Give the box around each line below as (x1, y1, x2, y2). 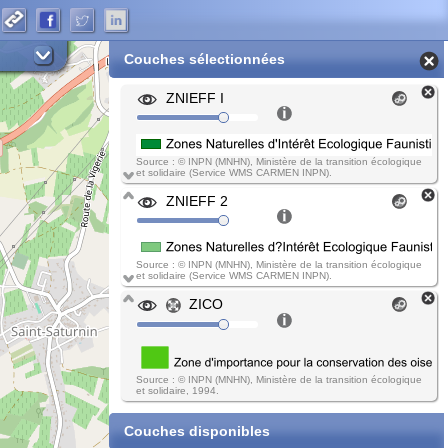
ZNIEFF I (166, 90, 224, 106)
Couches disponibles (124, 422, 270, 439)
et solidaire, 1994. (136, 384, 219, 396)
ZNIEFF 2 (166, 193, 228, 209)
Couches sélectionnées (124, 51, 285, 67)
